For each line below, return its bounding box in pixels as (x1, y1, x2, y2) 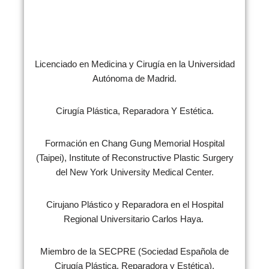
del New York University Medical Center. (55, 167, 214, 177)
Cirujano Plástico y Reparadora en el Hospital (46, 199, 223, 210)
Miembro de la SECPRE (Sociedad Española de (40, 246, 229, 256)
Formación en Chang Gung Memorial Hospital (44, 138, 225, 148)
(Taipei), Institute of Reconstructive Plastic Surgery (35, 153, 234, 163)
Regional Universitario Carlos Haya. (63, 214, 206, 224)
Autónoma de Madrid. (92, 73, 177, 83)
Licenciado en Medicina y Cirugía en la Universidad (34, 59, 235, 69)
